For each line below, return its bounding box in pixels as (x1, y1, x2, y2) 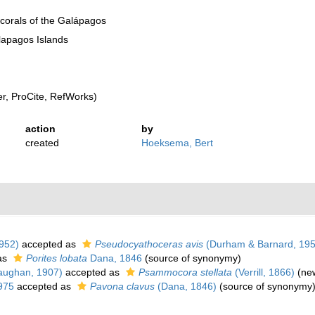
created (25, 137, 59, 149)
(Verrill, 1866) (232, 266, 295, 278)
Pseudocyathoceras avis (95, 238, 203, 250)
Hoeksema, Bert (141, 137, 214, 149)
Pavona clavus (90, 281, 155, 292)
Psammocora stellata (139, 266, 232, 278)
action (25, 123, 56, 135)
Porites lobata (26, 252, 87, 264)
